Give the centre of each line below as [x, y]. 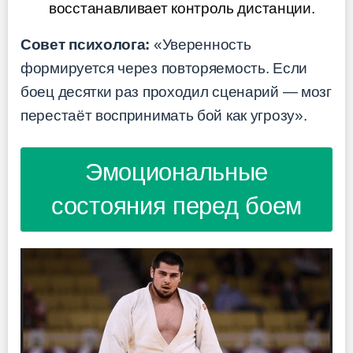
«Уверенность [201, 45]
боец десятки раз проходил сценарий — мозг [176, 92]
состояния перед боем [176, 206]
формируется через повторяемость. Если [164, 69]
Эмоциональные [176, 173]
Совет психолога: [85, 45]
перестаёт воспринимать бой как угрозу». [164, 116]
